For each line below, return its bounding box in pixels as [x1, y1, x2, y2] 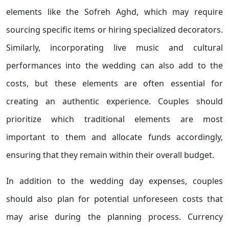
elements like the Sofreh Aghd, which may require [6, 6, 223, 17]
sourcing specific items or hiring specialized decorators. [6, 24, 223, 35]
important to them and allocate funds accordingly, [6, 131, 223, 143]
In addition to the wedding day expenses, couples [6, 175, 223, 187]
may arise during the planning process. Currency [6, 211, 223, 222]
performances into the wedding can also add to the [6, 60, 223, 71]
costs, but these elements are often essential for [6, 78, 223, 89]
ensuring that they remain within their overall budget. [6, 149, 214, 161]
